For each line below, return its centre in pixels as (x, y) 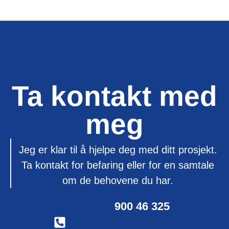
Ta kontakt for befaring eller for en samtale (118, 165)
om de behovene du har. (118, 181)
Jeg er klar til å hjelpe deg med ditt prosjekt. (118, 150)
